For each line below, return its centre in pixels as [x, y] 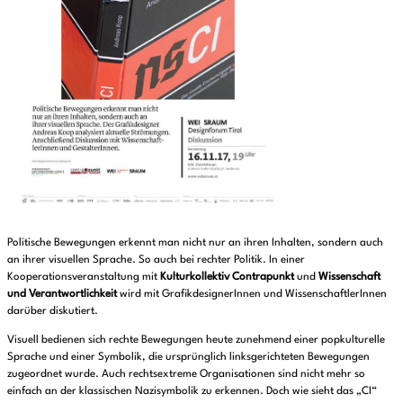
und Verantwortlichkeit [62, 294]
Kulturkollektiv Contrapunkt [227, 277]
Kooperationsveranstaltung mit [84, 277]
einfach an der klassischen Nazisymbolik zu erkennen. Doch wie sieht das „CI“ [192, 391]
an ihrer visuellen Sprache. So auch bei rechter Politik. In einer [156, 260]
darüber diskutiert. [53, 311]
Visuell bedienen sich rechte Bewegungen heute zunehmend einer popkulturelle [196, 340]
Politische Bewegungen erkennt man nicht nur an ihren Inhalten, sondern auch [195, 242]
